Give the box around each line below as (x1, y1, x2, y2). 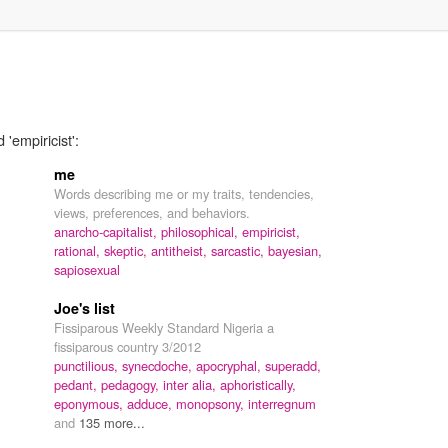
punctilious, (54, 355, 122, 375)
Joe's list (54, 297, 115, 318)
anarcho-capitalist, (54, 221, 161, 241)
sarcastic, (211, 240, 268, 260)
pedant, (54, 374, 101, 394)
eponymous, (54, 393, 127, 413)
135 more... (79, 412, 145, 432)
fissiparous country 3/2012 (54, 336, 201, 356)
